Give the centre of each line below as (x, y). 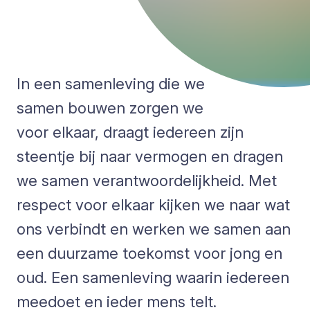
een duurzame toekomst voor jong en (149, 254)
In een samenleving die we (111, 84)
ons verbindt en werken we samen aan (154, 229)
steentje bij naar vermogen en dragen (150, 157)
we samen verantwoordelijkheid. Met (147, 181)
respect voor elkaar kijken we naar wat (153, 205)
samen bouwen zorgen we (110, 108)
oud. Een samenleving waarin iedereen (153, 278)
